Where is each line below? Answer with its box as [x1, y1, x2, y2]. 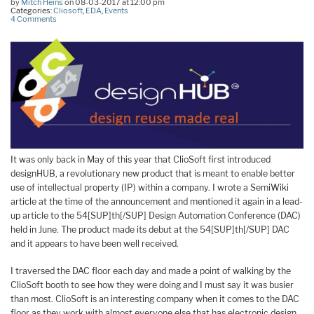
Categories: [11, 6, 53, 16]
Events [104, 6, 128, 16]
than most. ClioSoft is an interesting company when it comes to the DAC [11, 293, 299, 304]
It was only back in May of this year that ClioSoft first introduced [11, 154, 271, 165]
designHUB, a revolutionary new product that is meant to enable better [11, 168, 295, 179]
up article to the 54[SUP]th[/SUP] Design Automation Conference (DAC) [11, 210, 301, 221]
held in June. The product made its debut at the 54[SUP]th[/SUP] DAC [11, 224, 289, 235]
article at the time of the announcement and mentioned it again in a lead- [11, 196, 303, 207]
